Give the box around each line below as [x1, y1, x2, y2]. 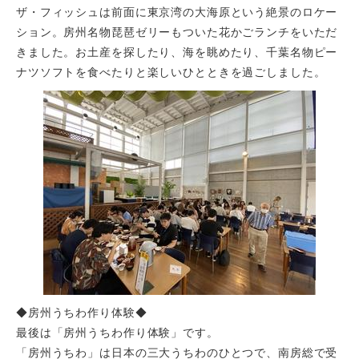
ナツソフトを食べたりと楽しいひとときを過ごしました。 [16, 66, 326, 79]
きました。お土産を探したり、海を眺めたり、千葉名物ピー [16, 46, 338, 59]
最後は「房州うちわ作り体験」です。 [16, 326, 219, 340]
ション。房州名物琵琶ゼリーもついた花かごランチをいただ [16, 26, 338, 39]
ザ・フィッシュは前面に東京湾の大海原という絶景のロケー [16, 6, 338, 19]
